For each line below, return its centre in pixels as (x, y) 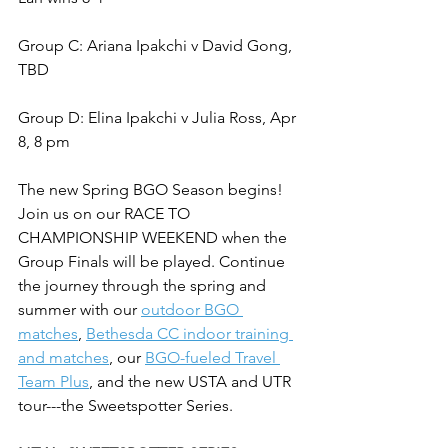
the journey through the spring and (144, 285)
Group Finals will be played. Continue (153, 261)
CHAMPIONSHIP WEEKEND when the (154, 237)
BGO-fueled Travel (212, 357)
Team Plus (53, 381)
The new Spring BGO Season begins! (152, 189)
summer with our (79, 309)
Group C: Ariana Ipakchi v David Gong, (157, 45)
